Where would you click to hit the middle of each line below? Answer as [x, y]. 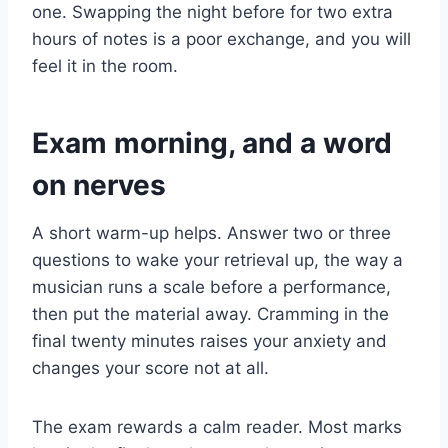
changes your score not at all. [150, 367]
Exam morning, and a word [212, 142]
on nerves [99, 184]
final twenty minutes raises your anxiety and [209, 340]
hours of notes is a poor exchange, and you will [221, 38]
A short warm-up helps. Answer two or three [211, 232]
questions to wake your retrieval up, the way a [217, 259]
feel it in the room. [105, 65]
